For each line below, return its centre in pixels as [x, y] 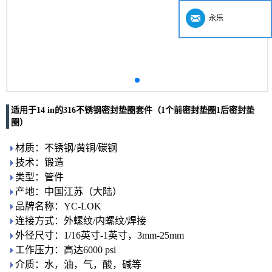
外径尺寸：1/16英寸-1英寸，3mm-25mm [100, 235]
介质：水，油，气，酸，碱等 [78, 264]
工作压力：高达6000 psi [66, 250]
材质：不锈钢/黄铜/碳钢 [66, 148]
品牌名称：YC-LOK [58, 206]
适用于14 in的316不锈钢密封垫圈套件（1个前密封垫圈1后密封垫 [133, 110]
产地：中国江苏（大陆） [69, 192]
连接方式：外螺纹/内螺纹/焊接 [81, 221]
